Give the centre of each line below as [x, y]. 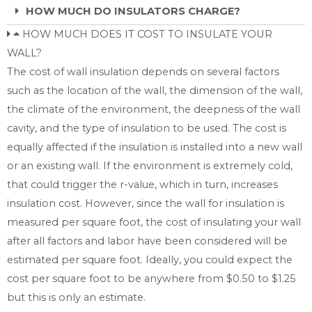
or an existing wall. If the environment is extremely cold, [150, 165]
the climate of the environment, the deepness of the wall [154, 109]
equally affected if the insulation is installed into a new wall [155, 147]
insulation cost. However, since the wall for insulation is [146, 203]
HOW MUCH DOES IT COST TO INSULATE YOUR [147, 34]
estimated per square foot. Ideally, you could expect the [150, 259]
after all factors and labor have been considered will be [147, 241]
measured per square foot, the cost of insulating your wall [154, 222]
